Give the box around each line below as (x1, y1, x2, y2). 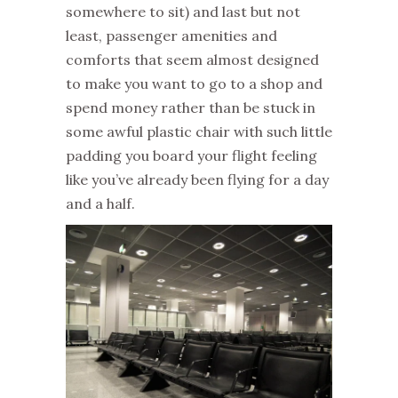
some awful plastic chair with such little (66, 123, 332, 140)
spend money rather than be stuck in (66, 99, 315, 116)
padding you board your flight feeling (66, 147, 317, 164)
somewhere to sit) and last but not (66, 3, 300, 20)
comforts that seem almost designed (66, 51, 319, 68)
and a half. (66, 195, 135, 212)
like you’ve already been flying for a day (66, 171, 329, 188)
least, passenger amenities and (66, 27, 277, 44)
